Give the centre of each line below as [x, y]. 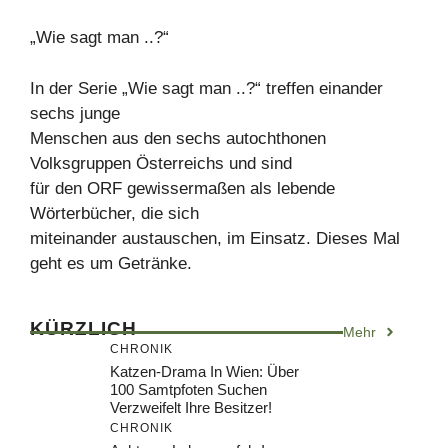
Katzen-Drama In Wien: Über [204, 371]
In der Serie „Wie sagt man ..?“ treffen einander [206, 88]
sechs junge [75, 113]
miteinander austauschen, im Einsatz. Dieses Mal [215, 238]
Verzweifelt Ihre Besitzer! [191, 407]
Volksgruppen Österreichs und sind [161, 163]
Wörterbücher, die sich [114, 213]
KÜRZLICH [83, 328]
